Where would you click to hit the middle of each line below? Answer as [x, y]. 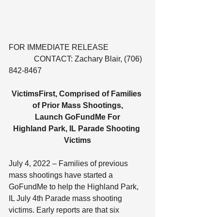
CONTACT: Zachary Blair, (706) [76, 59]
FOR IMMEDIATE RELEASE [77, 47]
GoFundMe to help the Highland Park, [75, 186]
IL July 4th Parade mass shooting [66, 198]
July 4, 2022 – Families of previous [69, 163]
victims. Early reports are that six [65, 210]
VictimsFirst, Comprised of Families [77, 93]
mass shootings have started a [62, 175]
